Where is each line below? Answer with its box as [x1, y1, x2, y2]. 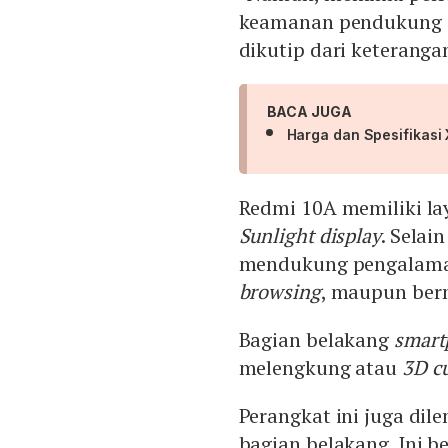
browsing [238, 278, 321, 306]
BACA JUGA [266, 103, 352, 121]
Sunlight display [238, 222, 381, 250]
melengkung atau [238, 354, 402, 382]
